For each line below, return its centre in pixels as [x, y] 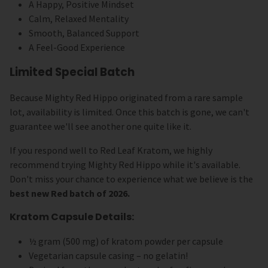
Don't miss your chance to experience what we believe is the [131, 179]
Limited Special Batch [72, 72]
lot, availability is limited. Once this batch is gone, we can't [130, 112]
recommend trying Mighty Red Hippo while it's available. [125, 165]
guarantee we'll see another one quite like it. [100, 127]
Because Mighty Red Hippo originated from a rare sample [126, 98]
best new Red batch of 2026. [70, 194]
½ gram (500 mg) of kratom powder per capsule [126, 241]
